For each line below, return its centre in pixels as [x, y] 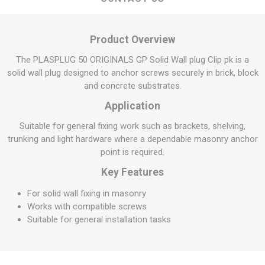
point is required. [132, 152]
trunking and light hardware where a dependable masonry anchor [132, 139]
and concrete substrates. [132, 86]
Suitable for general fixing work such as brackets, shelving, [132, 126]
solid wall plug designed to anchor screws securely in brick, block [132, 73]
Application [132, 106]
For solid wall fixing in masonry [87, 193]
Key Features [132, 172]
